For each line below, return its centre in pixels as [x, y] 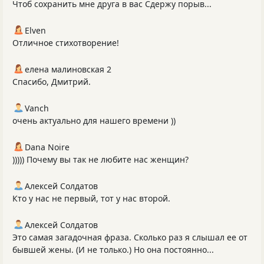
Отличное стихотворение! [66, 43]
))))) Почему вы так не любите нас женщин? [100, 160]
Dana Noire [47, 147]
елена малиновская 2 [68, 70]
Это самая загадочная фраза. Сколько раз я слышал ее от [130, 237]
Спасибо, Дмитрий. [52, 82]
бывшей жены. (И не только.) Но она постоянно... [113, 250]
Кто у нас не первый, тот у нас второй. [91, 199]
